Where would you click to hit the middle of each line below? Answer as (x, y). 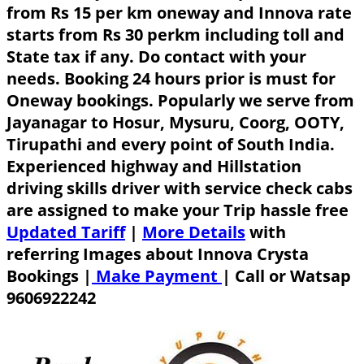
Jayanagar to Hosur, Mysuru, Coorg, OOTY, (175, 122)
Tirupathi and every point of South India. (171, 144)
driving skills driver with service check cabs (180, 188)
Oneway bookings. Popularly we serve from (180, 100)
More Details (194, 232)
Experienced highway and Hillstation (154, 166)
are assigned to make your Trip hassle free (178, 210)
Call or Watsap (293, 275)
